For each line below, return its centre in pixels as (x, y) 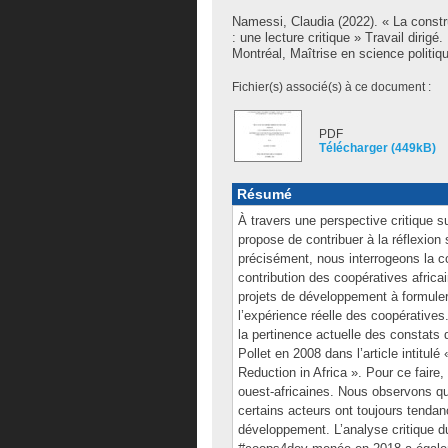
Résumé (264, 194)
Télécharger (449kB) (377, 148)
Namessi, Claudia (283, 21)
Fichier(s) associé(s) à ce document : (331, 87)
